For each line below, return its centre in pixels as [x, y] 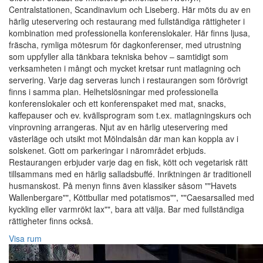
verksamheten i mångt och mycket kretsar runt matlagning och [125, 68]
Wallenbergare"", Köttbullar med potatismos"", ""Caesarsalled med [131, 198]
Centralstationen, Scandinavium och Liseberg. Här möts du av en [130, 10]
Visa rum [25, 239]
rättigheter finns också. [51, 221]
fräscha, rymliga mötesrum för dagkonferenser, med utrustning [125, 45]
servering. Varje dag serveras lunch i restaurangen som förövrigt [128, 80]
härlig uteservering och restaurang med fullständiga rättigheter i [127, 21]
